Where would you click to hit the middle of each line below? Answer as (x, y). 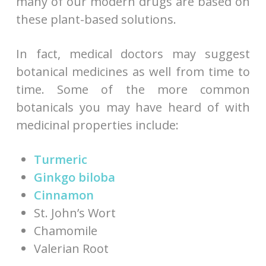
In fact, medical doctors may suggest (133, 53)
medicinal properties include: (97, 125)
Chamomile (65, 230)
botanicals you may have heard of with (133, 107)
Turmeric (60, 159)
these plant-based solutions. (96, 19)
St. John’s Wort (75, 213)
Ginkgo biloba (74, 177)
